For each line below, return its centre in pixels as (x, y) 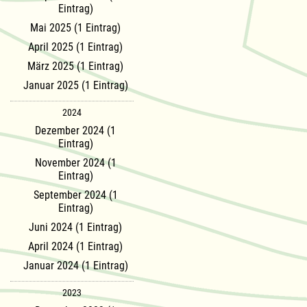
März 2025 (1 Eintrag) (75, 66)
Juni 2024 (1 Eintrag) (75, 227)
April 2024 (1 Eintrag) (75, 246)
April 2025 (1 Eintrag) (75, 47)
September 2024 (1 (75, 195)
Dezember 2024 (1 (75, 130)
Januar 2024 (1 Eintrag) (75, 265)
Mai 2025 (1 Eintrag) (75, 27)
